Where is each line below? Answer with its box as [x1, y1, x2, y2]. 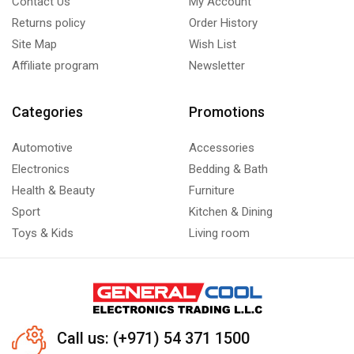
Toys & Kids [12, 226, 73, 241]
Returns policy [12, 16, 85, 31]
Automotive [12, 141, 73, 156]
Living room [189, 226, 250, 241]
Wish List [189, 37, 236, 52]
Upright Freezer [12, 24, 91, 40]
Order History [189, 16, 258, 31]
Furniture [189, 183, 235, 198]
